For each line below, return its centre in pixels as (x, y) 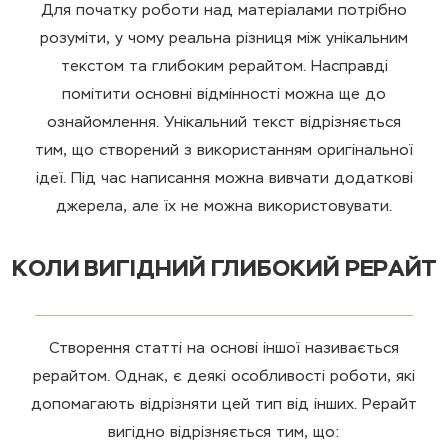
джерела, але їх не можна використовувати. (224, 207)
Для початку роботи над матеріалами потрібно (224, 11)
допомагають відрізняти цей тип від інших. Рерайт (224, 405)
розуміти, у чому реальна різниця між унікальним (224, 39)
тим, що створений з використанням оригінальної (224, 151)
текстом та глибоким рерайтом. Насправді (224, 67)
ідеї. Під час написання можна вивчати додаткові (224, 179)
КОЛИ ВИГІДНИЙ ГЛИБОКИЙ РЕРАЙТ (224, 270)
